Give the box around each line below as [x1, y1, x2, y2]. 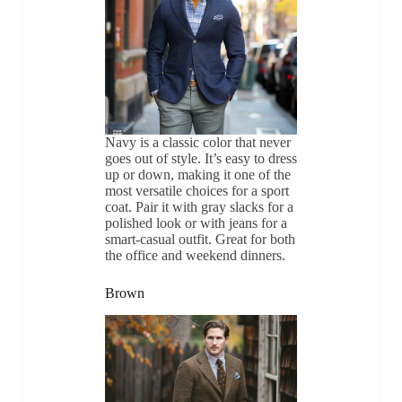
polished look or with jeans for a [104, 214, 287, 231]
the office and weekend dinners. [104, 247, 285, 263]
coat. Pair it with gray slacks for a [104, 198, 293, 214]
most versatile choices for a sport [104, 182, 289, 198]
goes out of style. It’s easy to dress [104, 150, 297, 166]
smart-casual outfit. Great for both [104, 231, 295, 247]
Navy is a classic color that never [104, 134, 291, 150]
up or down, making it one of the [104, 166, 291, 182]
